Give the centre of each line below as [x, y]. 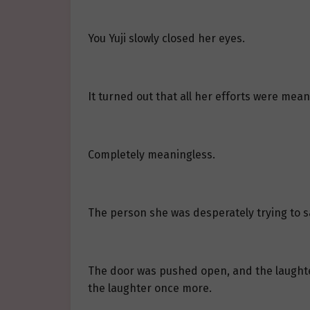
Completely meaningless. [152, 155]
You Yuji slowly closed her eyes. [166, 39]
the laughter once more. [150, 289]
